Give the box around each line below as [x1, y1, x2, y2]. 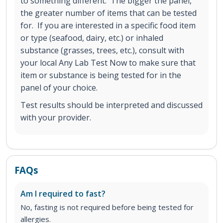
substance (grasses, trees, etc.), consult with [20, 44, 184, 56]
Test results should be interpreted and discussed [20, 99, 203, 111]
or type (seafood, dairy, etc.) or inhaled [20, 32, 163, 43]
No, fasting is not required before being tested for [20, 202, 194, 212]
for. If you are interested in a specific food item [20, 19, 196, 31]
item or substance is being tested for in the [20, 69, 181, 81]
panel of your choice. [20, 82, 98, 93]
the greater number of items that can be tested [20, 7, 197, 18]
